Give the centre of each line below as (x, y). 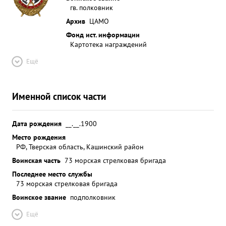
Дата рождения (37, 123)
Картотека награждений (108, 44)
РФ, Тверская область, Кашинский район (80, 147)
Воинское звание (39, 197)
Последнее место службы (52, 174)
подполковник (93, 197)
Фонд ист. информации (103, 35)
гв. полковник (92, 7)
